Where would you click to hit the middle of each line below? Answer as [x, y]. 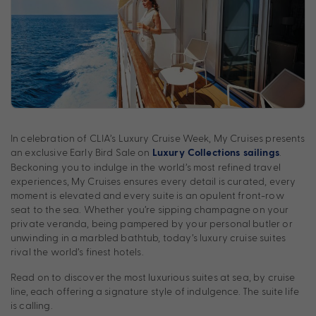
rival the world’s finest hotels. [77, 252]
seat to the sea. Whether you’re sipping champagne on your [150, 209]
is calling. [32, 305]
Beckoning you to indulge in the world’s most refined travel [146, 167]
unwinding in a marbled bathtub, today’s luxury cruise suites [148, 238]
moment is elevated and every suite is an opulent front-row [147, 195]
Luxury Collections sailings [215, 153]
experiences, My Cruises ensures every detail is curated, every [153, 181]
